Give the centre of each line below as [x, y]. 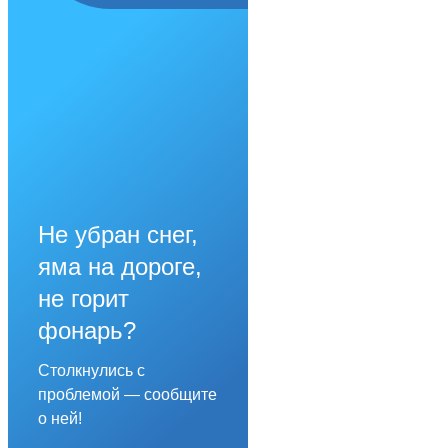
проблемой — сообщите [127, 394]
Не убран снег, [118, 234]
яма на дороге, [120, 266]
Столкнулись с [91, 370]
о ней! [60, 418]
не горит [83, 298]
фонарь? [87, 330]
